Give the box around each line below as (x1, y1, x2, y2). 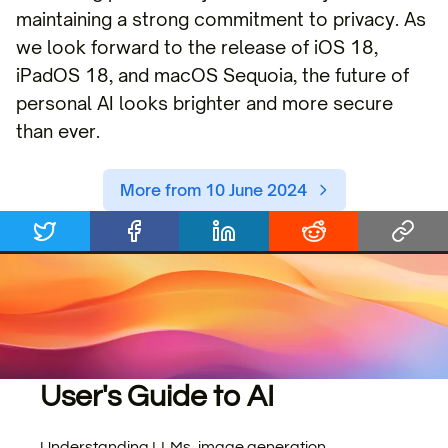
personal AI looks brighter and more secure (16, 92, 393, 114)
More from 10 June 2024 (119, 180, 307, 200)
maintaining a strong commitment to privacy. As (16, 8, 426, 30)
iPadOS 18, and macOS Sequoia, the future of (16, 64, 409, 86)
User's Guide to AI (40, 381, 274, 412)
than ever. (16, 120, 100, 142)
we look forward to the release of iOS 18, (16, 36, 378, 58)
